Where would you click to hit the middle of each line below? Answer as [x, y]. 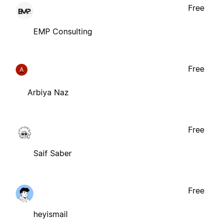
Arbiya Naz [48, 93]
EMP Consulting [63, 32]
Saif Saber [53, 153]
